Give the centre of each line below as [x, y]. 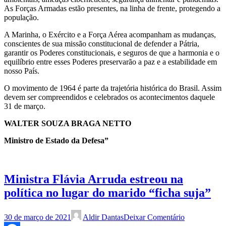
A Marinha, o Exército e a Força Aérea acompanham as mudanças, [110, 35]
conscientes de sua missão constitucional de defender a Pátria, [102, 44]
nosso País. [22, 71]
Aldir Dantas [103, 217]
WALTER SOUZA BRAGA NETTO [68, 124]
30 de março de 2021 [38, 217]
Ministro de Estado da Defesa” [56, 141]
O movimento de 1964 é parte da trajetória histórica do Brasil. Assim [113, 88]
